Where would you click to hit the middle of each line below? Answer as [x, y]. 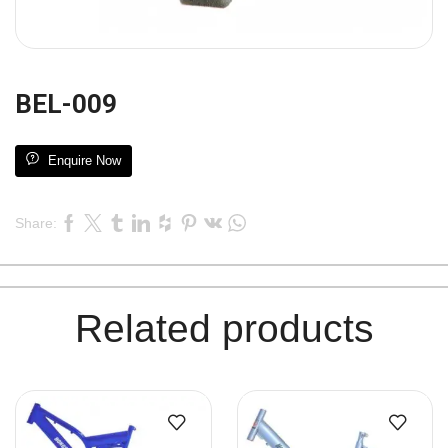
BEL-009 [66, 104]
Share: [36, 223]
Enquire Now [84, 161]
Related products [224, 329]
